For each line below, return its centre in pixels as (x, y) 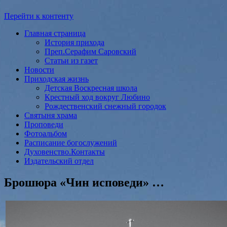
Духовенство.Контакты (65, 152)
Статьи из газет (71, 60)
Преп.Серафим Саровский (90, 51)
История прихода (74, 42)
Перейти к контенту (39, 16)
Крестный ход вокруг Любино (97, 97)
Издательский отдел (59, 161)
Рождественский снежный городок (105, 106)
